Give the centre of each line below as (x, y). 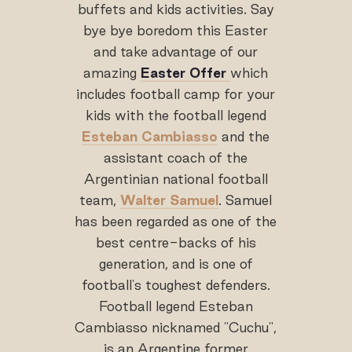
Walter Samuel (170, 200)
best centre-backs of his (176, 243)
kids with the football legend (176, 115)
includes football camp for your (176, 94)
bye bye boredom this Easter (176, 31)
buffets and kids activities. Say (176, 9)
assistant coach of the (176, 158)
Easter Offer (184, 73)
